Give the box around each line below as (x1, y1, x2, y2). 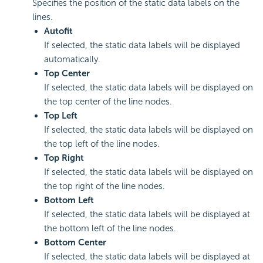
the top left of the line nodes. (44, 139, 160, 150)
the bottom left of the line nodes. (44, 223, 176, 234)
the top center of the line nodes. (44, 96, 172, 107)
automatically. (44, 54, 100, 65)
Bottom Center (44, 237, 106, 248)
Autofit (44, 26, 73, 37)
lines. (32, 12, 53, 23)
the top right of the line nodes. (44, 181, 165, 192)
